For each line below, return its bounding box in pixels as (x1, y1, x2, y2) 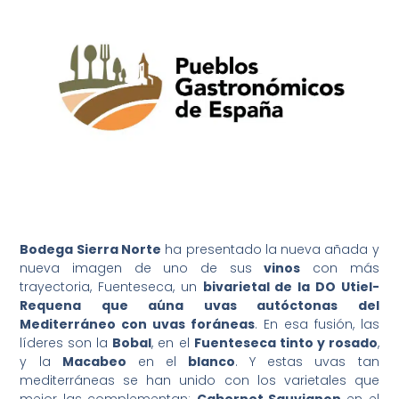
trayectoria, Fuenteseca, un (20, 278, 203, 297)
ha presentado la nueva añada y (160, 240, 379, 259)
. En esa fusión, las (255, 315, 379, 334)
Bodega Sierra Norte (20, 240, 161, 259)
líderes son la (20, 334, 113, 353)
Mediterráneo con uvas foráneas (20, 315, 256, 334)
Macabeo (61, 353, 126, 371)
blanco (188, 353, 236, 371)
